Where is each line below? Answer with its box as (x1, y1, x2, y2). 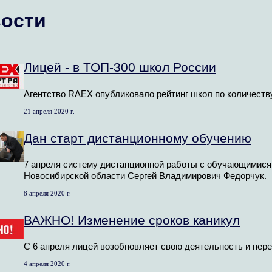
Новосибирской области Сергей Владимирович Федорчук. (24, 171, 267, 182)
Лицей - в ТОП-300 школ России (24, 60, 216, 75)
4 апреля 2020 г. (24, 259, 71, 267)
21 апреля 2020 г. (24, 107, 75, 115)
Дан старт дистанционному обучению (24, 131, 251, 145)
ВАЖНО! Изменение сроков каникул (24, 212, 240, 227)
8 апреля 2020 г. (24, 189, 71, 197)
